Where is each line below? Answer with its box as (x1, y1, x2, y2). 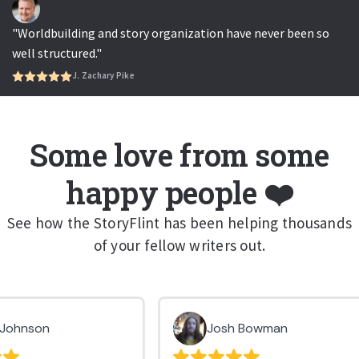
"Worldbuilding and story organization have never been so (12, 24, 329, 41)
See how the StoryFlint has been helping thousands (6, 212, 353, 232)
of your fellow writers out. (93, 235, 266, 255)
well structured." (12, 44, 102, 61)
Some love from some (30, 134, 329, 175)
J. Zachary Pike (72, 70, 135, 82)
